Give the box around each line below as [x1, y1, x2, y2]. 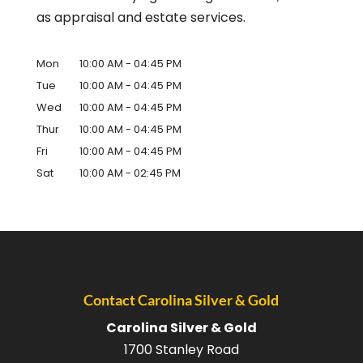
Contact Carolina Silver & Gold [83, 291, 280, 310]
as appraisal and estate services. [36, 8, 246, 28]
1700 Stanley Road [123, 340, 239, 360]
